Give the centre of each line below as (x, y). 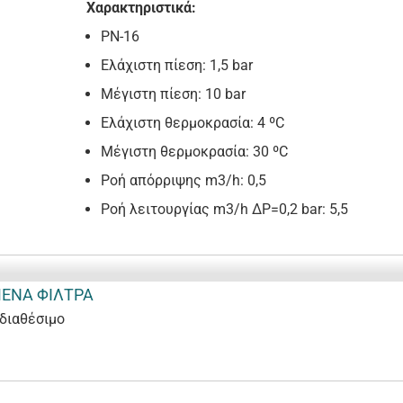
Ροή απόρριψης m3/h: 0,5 (183, 181)
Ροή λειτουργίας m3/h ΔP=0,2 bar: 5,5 (224, 210)
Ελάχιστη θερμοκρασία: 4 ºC (192, 123)
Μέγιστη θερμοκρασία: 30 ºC (194, 152)
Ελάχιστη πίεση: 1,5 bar (176, 66)
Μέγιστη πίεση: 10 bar (173, 94)
